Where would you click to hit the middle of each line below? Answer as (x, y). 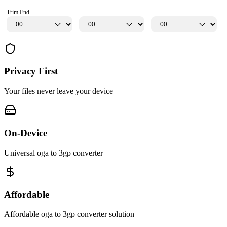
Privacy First (31, 71)
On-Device (26, 133)
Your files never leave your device (59, 91)
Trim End (18, 12)
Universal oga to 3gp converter (53, 153)
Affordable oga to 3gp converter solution (69, 214)
